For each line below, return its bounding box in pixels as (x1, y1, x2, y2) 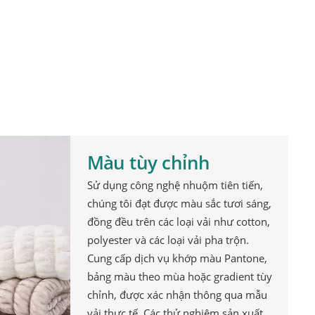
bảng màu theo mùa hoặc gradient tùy (86, 269, 272, 285)
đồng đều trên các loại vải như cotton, (86, 214, 270, 230)
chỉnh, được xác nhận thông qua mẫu (86, 288, 267, 303)
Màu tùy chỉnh (86, 150, 210, 176)
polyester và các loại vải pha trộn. (86, 233, 249, 248)
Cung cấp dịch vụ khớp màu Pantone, (86, 251, 267, 266)
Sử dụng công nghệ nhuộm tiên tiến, (86, 178, 263, 193)
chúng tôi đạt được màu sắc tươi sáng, (86, 196, 271, 212)
